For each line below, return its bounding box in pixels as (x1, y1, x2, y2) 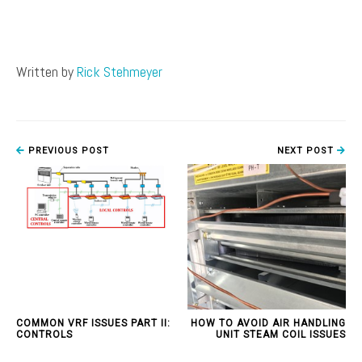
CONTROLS (16, 329, 73, 341)
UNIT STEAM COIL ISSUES (216, 329, 346, 341)
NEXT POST (277, 145, 337, 157)
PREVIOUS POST (25, 145, 109, 157)
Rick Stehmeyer (77, 62, 162, 82)
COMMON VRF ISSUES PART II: (16, 318, 170, 330)
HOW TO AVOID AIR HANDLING (191, 318, 346, 330)
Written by (16, 62, 77, 82)
